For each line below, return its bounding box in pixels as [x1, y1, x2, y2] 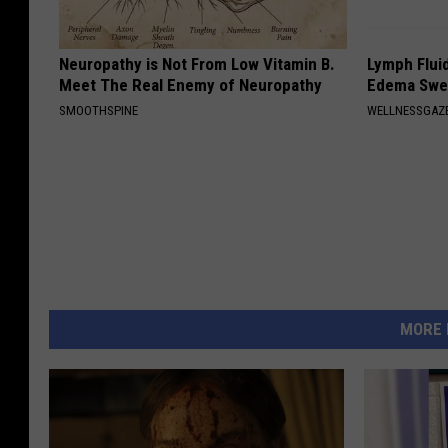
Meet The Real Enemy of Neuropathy [59, 75, 322, 96]
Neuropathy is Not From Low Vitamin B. [59, 54, 335, 75]
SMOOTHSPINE [59, 103, 138, 119]
